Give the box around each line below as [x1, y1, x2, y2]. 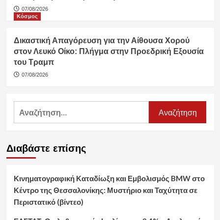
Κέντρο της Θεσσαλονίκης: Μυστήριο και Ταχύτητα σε [13, 186, 197, 195]
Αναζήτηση [13, 102, 55, 112]
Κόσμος [16, 13, 38, 20]
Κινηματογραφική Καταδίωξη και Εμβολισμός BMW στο [13, 174, 205, 183]
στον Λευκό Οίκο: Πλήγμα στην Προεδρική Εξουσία [13, 47, 204, 56]
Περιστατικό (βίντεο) [13, 197, 83, 207]
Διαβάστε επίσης [6, 143, 86, 154]
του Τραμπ [13, 58, 54, 67]
